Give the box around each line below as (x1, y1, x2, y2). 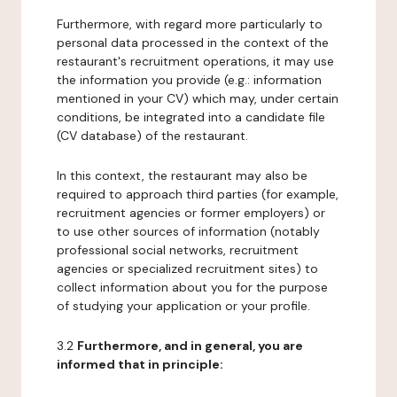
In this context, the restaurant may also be (57, 167, 307, 183)
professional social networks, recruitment (57, 242, 299, 258)
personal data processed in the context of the (57, 35, 329, 51)
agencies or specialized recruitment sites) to (57, 261, 318, 276)
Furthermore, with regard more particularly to (57, 16, 323, 32)
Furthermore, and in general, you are (77, 338, 303, 354)
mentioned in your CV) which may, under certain (57, 90, 339, 106)
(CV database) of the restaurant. (57, 128, 248, 144)
